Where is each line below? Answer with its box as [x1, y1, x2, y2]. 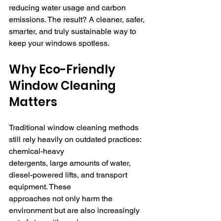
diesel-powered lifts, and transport [9, 170, 129, 180]
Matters [9, 93, 57, 110]
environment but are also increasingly [9, 205, 142, 215]
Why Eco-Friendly [9, 61, 118, 77]
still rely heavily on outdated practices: [9, 134, 143, 144]
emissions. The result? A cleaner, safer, [9, 14, 147, 24]
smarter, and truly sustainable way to [9, 26, 138, 36]
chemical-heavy [9, 146, 66, 156]
